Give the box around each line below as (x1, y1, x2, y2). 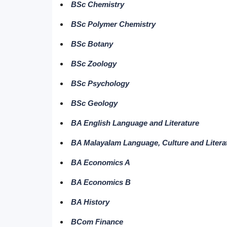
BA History (71, 198, 110, 206)
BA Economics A (71, 158, 131, 167)
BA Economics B (71, 178, 131, 186)
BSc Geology (71, 99, 118, 107)
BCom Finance (71, 217, 124, 226)
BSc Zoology (71, 59, 117, 68)
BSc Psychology (71, 79, 130, 88)
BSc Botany (71, 40, 113, 48)
